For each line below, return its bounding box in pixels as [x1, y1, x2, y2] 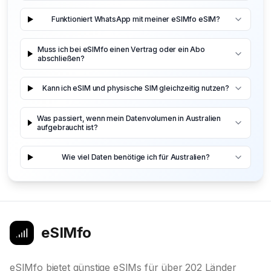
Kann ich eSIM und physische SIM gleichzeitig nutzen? [42, 83, 229, 93]
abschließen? [37, 53, 85, 63]
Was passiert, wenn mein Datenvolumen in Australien [36, 113, 221, 123]
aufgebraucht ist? [36, 122, 98, 132]
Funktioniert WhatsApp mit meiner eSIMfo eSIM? [51, 15, 221, 24]
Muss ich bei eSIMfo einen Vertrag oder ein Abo [37, 44, 205, 54]
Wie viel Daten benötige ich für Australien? [62, 152, 210, 162]
